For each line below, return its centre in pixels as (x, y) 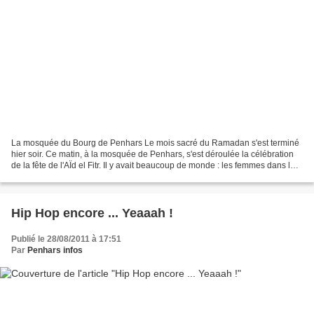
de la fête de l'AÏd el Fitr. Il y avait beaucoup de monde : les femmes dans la (153, 165)
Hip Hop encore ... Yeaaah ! (92, 213)
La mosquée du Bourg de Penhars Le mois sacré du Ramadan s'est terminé (155, 143)
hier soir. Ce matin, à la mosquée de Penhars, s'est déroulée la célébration (152, 154)
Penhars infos (55, 250)
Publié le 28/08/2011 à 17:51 (66, 239)
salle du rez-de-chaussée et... (67, 176)
